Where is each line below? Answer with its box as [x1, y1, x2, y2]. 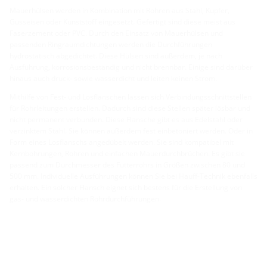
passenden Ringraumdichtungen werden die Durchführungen [10, 39, 212, 49]
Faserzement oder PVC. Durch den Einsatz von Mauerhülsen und [10, 27, 223, 38]
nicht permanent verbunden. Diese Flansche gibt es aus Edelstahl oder [10, 114, 243, 125]
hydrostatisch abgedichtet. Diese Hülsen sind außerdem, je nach [10, 50, 222, 61]
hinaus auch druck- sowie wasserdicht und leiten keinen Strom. [10, 73, 217, 83]
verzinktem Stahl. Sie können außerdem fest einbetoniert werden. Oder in [10, 125, 253, 136]
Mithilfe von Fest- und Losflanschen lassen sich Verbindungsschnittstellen [10, 91, 252, 102]
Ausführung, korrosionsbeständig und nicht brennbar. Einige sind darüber [10, 61, 253, 72]
